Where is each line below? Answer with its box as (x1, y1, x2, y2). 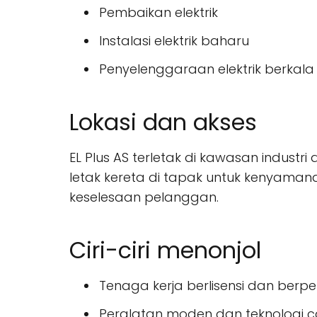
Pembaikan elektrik (99, 4, 218, 21)
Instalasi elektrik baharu (99, 32, 249, 50)
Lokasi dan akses (69, 106, 257, 138)
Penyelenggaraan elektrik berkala (99, 60, 314, 78)
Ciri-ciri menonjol (69, 234, 261, 266)
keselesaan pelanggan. (69, 188, 219, 206)
